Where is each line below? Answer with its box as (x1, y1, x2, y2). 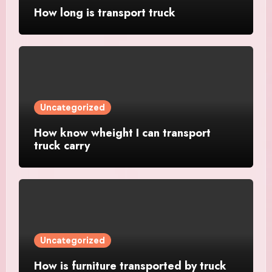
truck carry (33, 138, 90, 154)
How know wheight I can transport (33, 125, 211, 141)
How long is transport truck (33, 5, 175, 21)
